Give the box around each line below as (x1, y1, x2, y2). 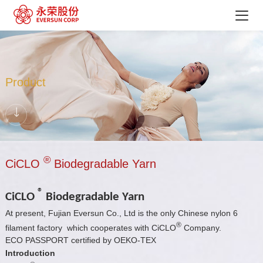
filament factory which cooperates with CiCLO (5, 222, 176, 232)
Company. (181, 222, 221, 232)
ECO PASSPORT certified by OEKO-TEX (5, 235, 156, 245)
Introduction (5, 248, 55, 258)
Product (5, 75, 46, 89)
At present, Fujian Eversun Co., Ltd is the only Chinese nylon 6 (5, 208, 238, 218)
